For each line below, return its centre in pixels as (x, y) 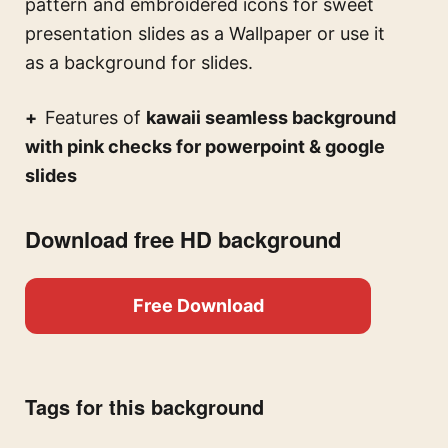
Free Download (198, 306)
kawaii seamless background (271, 118)
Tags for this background (144, 407)
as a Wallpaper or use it (285, 34)
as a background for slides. (139, 63)
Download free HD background (183, 239)
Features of (95, 118)
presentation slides (105, 34)
